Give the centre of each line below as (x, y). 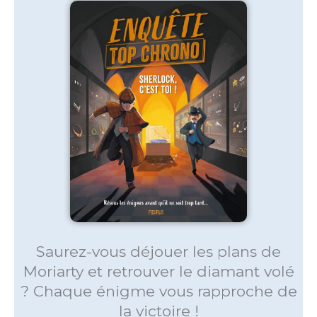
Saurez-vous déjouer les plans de (158, 251)
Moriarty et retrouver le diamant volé (158, 271)
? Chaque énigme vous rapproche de (158, 291)
